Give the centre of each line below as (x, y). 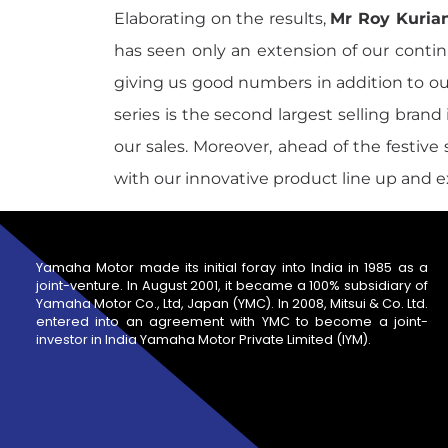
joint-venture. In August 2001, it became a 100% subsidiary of (232, 285)
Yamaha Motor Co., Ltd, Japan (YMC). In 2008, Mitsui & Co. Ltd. (232, 303)
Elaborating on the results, (222, 18)
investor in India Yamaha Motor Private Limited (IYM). (203, 339)
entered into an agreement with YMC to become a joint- (232, 321)
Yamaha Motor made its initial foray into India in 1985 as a (232, 267)
